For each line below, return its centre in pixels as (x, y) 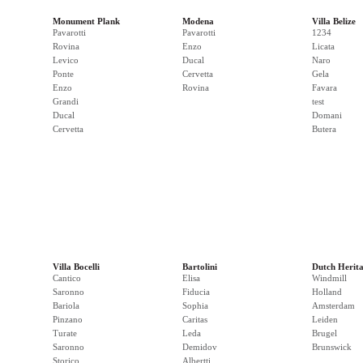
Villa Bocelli (76, 267)
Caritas (195, 319)
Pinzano (68, 319)
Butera (324, 129)
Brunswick (332, 347)
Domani (327, 115)
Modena (198, 21)
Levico (66, 60)
